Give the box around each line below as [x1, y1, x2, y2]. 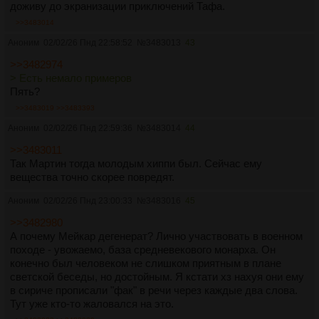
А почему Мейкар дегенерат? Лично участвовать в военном [10, 229, 303, 242]
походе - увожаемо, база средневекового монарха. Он [10, 243, 276, 256]
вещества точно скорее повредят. [10, 170, 174, 183]
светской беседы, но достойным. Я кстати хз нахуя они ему [10, 270, 304, 283]
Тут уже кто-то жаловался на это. [10, 297, 174, 310]
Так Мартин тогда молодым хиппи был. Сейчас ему [10, 157, 262, 169]
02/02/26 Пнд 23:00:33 [43, 195, 132, 206]
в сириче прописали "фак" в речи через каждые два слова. [10, 283, 298, 296]
